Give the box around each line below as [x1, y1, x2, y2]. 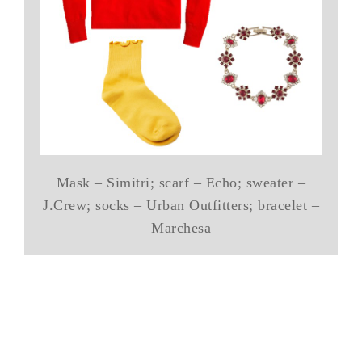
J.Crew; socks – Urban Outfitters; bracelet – [43, 196, 319, 213]
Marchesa [151, 219, 211, 236]
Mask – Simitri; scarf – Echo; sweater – [56, 174, 306, 191]
